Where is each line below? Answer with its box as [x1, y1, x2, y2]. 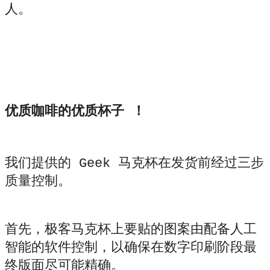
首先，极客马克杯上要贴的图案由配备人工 [5, 222, 257, 237]
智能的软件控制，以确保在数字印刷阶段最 [5, 240, 257, 256]
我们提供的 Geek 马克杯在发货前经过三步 [5, 155, 264, 171]
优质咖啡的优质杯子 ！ [5, 104, 145, 120]
